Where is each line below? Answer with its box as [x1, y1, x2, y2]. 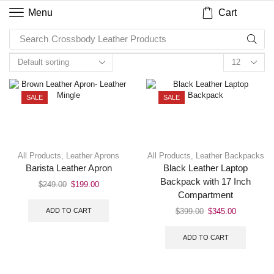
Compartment [178, 190, 233, 200]
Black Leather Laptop [163, 163, 248, 173]
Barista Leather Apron [25, 163, 112, 173]
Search [19, 34, 48, 44]
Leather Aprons [66, 151, 119, 160]
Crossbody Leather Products [51, 34, 166, 44]
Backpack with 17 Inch [160, 177, 251, 187]
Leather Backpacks [195, 151, 264, 160]
